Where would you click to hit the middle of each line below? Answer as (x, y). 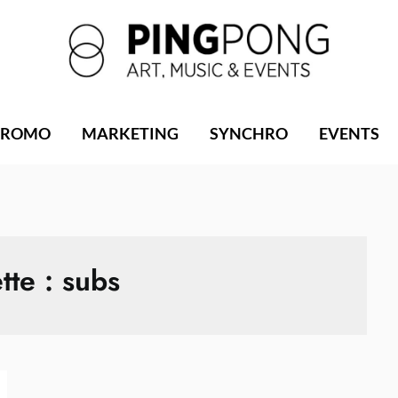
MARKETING (130, 133)
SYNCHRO (248, 133)
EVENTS (349, 133)
